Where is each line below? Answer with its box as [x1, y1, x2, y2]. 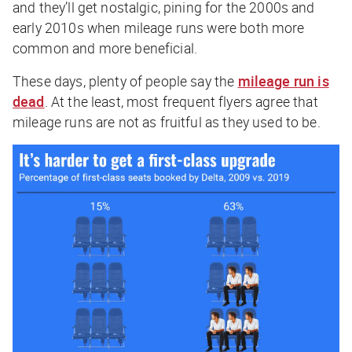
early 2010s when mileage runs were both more [13, 17, 305, 37]
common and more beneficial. [13, 38, 201, 57]
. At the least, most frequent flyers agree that [44, 91, 318, 111]
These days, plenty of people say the [13, 71, 238, 90]
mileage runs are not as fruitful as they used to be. [13, 112, 321, 131]
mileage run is [237, 71, 329, 90]
